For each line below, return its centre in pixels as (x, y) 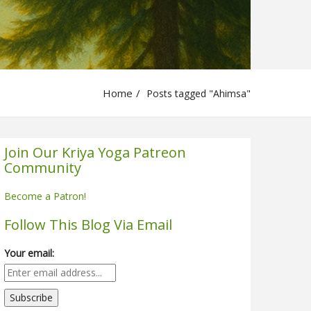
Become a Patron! (45, 196)
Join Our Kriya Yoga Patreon (95, 152)
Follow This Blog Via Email (88, 224)
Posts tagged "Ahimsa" (197, 93)
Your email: (29, 253)
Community (43, 167)
